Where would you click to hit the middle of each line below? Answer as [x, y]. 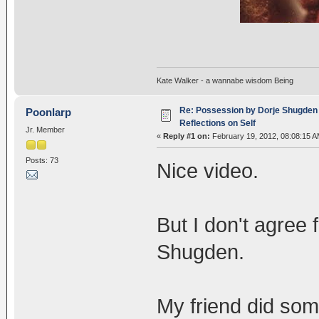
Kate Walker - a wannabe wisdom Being [225, 80]
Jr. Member [45, 129]
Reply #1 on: [186, 136]
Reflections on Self [217, 123]
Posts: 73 [42, 161]
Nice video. [207, 171]
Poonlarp [49, 112]
